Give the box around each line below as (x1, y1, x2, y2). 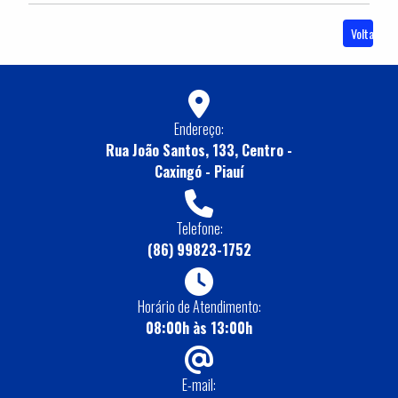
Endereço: (174, 118, 224, 140)
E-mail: (182, 374, 216, 396)
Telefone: (175, 218, 223, 240)
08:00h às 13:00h (146, 317, 252, 339)
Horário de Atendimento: (137, 296, 261, 318)
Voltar (351, 24, 379, 44)
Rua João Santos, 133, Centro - (106, 139, 292, 162)
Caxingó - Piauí (154, 161, 244, 183)
